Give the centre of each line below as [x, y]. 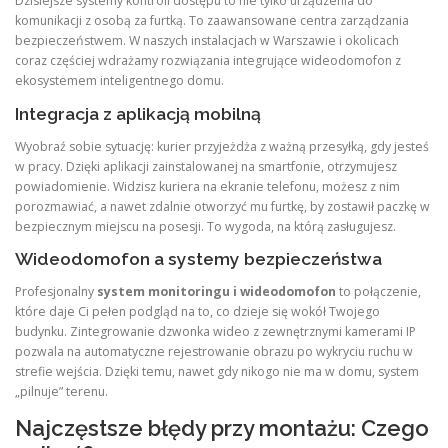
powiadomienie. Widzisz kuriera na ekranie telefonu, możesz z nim [207, 186]
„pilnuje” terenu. [61, 391]
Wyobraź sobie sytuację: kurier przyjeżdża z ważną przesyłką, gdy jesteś [222, 146]
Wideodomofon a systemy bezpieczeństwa [198, 258]
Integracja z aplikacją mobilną [138, 113]
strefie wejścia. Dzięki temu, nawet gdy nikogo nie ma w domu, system [217, 371]
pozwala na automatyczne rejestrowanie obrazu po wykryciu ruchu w [214, 351]
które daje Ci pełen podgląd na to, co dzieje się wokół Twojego [197, 311]
